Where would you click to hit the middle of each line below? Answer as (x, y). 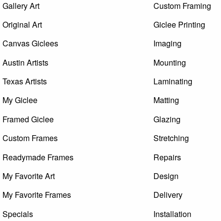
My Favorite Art (29, 176)
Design (166, 176)
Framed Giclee (28, 119)
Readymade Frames (38, 157)
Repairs (167, 157)
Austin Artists (26, 62)
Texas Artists (25, 81)
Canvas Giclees (31, 43)
